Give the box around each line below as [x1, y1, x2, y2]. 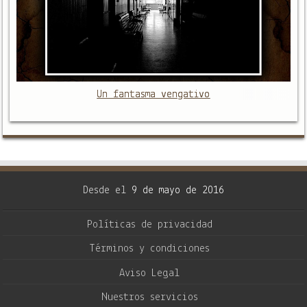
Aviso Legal [119, 267, 180, 279]
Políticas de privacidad [86, 219, 212, 230]
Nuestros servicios [101, 292, 198, 304]
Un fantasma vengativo [97, 89, 210, 100]
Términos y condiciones [89, 243, 210, 255]
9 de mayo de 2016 [132, 185, 224, 196]
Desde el [83, 185, 132, 196]
